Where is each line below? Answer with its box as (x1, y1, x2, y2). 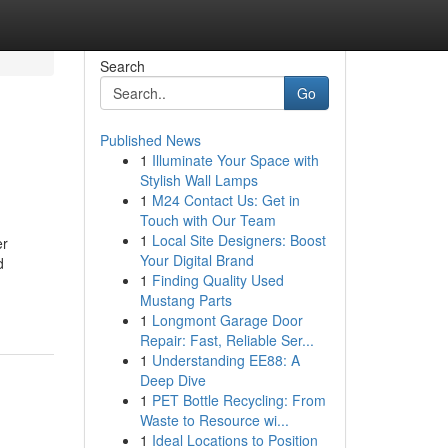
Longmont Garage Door (151, 310, 303, 330)
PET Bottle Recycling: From (151, 390, 326, 410)
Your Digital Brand (139, 250, 254, 270)
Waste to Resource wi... (139, 410, 289, 430)
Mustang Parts (139, 290, 232, 310)
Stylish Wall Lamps (139, 170, 258, 190)
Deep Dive (139, 370, 206, 390)
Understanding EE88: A (151, 350, 300, 370)
